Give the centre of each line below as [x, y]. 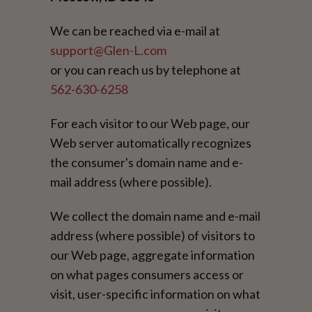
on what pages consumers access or [147, 274]
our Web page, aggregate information [153, 255]
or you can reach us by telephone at [146, 69]
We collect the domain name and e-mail [156, 216]
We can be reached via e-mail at [135, 30]
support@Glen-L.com [109, 50]
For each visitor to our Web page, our [150, 123]
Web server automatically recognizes [151, 142]
